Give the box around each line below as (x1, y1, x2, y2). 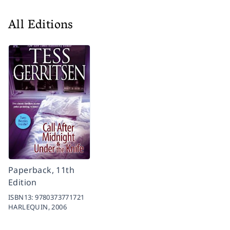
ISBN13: (8, 193, 35, 202)
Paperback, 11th (8, 164, 75, 176)
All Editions (8, 14, 73, 38)
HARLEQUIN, (8, 202, 52, 212)
